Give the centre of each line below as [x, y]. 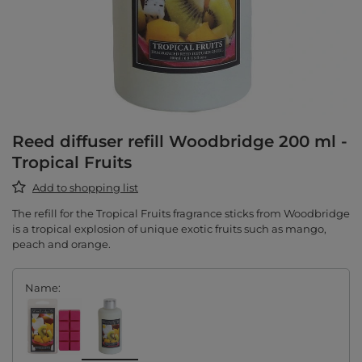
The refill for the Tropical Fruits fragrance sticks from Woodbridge [181, 214]
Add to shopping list [85, 188]
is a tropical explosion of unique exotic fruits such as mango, [169, 229]
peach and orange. [61, 244]
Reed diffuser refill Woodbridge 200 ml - [180, 142]
